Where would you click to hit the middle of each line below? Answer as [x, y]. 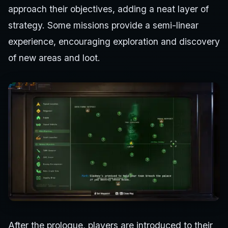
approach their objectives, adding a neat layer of [108, 9]
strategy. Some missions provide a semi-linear [103, 25]
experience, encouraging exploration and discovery [114, 41]
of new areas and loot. [54, 58]
